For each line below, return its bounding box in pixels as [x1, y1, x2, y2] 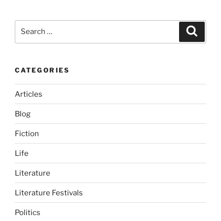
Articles [15, 89, 42, 99]
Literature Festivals [15, 188, 83, 197]
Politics [15, 208, 40, 217]
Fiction [15, 129, 39, 138]
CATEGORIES [15, 66, 70, 74]
